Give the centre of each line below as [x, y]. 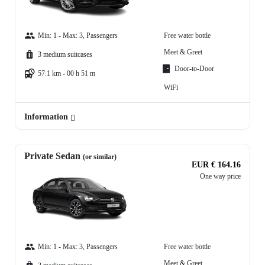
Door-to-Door [194, 69]
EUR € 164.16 [216, 165]
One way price [220, 177]
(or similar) [100, 157]
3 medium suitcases [65, 55]
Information [47, 117]
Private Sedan [54, 156]
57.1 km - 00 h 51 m [67, 74]
